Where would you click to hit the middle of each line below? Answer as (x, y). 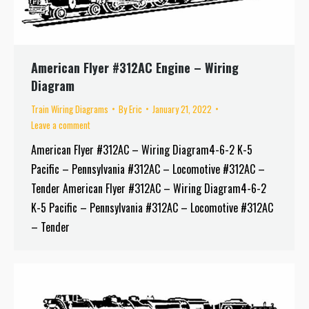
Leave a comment (61, 124)
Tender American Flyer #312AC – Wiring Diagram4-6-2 (149, 188)
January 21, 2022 (182, 109)
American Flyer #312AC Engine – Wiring (135, 67)
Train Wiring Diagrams (70, 109)
